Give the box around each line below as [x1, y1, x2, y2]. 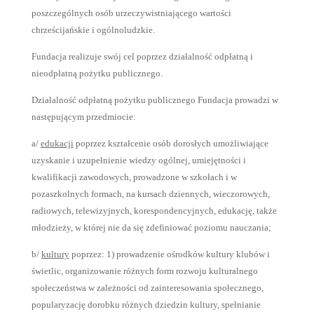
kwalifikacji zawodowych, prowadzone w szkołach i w [31, 172, 237, 182]
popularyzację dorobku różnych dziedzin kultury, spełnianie [31, 299, 261, 310]
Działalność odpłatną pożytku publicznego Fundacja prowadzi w [31, 95, 278, 105]
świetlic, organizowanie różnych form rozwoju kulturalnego [31, 266, 258, 276]
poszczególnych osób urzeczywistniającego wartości [31, 8, 231, 18]
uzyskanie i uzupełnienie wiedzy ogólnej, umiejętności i [31, 155, 246, 165]
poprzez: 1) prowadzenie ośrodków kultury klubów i [69, 249, 270, 259]
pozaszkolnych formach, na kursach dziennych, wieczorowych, [31, 189, 270, 199]
